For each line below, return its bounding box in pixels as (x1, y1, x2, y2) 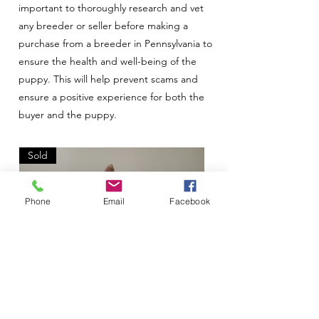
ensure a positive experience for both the (19, 90, 204, 103)
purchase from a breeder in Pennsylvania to (19, 37, 212, 50)
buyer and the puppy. (19, 108, 117, 121)
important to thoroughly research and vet (19, 1, 204, 14)
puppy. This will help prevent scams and (19, 73, 198, 85)
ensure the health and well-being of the (19, 55, 197, 68)
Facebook (169, 195, 210, 206)
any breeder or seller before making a (19, 19, 188, 32)
